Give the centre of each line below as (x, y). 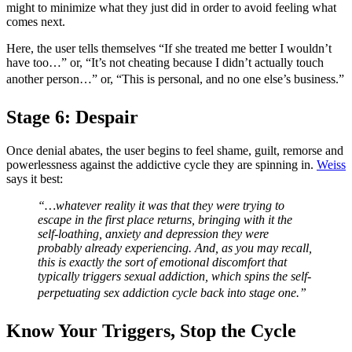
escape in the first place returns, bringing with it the (165, 220)
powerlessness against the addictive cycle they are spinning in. (161, 165)
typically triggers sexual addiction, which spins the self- (174, 277)
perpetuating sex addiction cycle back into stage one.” (172, 293)
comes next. (36, 22)
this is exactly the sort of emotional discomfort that (162, 262)
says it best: (39, 179)
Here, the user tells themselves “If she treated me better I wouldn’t (169, 49)
